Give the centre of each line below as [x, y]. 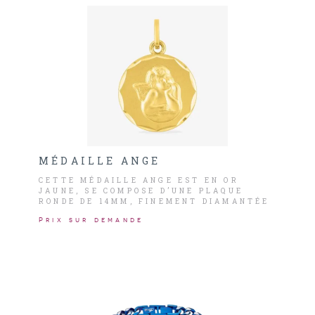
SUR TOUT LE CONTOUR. [108, 212]
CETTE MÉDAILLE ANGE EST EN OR [139, 180]
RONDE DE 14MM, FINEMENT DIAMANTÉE [154, 201]
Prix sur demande [91, 220]
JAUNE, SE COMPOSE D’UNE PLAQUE [141, 191]
